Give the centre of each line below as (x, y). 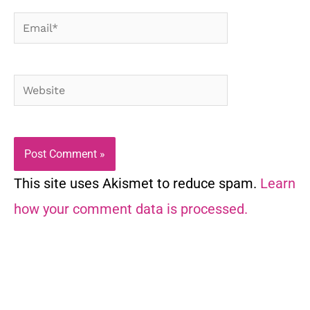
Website (38, 87)
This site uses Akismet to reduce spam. (137, 184)
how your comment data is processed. (131, 209)
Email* (34, 25)
